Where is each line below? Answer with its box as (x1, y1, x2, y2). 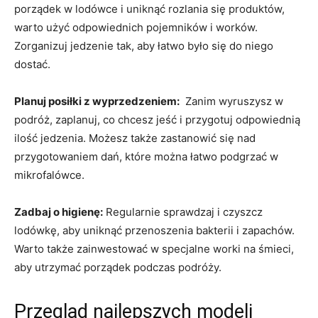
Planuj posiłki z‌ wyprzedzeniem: (14, 94, 180, 108)
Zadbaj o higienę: (14, 204, 103, 219)
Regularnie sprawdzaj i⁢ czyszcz (103, 204, 263, 219)
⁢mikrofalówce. (14, 168, 84, 182)
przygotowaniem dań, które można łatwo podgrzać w (14, 149, 278, 163)
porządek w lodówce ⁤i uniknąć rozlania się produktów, (14, 1, 285, 16)
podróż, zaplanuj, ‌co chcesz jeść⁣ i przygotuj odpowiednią (14, 112, 300, 126)
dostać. (14, 57, 50, 71)
